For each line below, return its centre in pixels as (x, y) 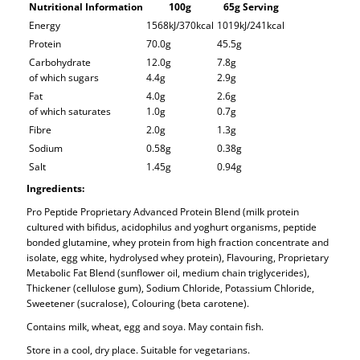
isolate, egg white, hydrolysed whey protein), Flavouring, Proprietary (178, 257)
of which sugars (64, 77)
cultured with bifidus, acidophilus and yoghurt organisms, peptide (172, 226)
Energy (45, 25)
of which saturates (70, 110)
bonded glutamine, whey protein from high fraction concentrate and (178, 241)
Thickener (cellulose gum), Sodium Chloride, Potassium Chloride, (171, 287)
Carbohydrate (60, 61)
